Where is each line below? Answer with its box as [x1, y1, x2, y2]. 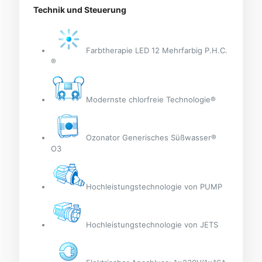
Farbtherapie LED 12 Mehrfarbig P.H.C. [86, 46, 228, 56]
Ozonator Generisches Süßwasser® [86, 133, 217, 143]
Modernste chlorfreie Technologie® [86, 95, 216, 105]
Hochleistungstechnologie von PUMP [86, 182, 223, 192]
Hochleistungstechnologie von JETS [86, 220, 219, 230]
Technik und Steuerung [33, 5, 127, 15]
